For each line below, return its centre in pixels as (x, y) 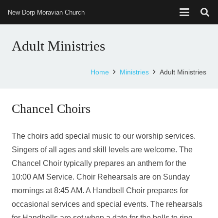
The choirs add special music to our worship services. (104, 136)
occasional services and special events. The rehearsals (107, 204)
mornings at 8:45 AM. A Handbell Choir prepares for (100, 191)
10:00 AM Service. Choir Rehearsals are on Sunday (101, 177)
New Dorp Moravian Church (46, 12)
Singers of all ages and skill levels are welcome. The (102, 150)
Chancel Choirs (51, 109)
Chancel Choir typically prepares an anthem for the (99, 163)
